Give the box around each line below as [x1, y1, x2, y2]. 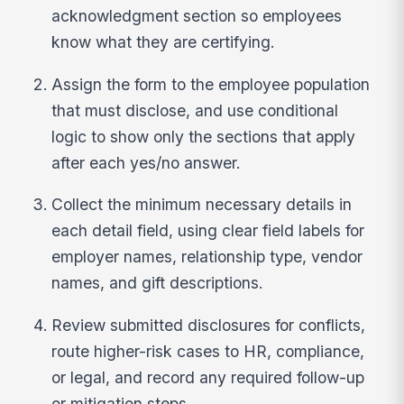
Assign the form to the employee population [51, 74, 371, 94]
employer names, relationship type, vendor [51, 247, 363, 267]
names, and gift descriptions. [51, 273, 264, 293]
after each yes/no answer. [51, 152, 242, 172]
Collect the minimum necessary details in [51, 195, 353, 215]
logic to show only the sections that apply [51, 126, 356, 146]
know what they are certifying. [51, 32, 276, 52]
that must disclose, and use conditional [51, 100, 339, 120]
